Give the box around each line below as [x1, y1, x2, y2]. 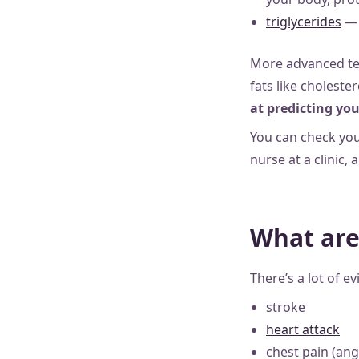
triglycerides [266, 13, 341, 30]
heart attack [266, 321, 340, 338]
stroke [266, 298, 305, 316]
